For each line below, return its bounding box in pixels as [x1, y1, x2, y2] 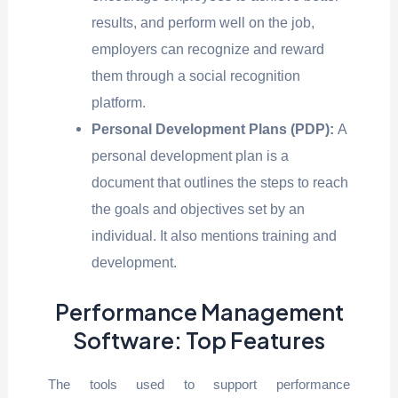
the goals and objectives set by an [92, 201, 306, 218]
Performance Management [54, 298, 344, 326]
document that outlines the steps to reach [92, 174, 349, 191]
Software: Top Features [73, 326, 325, 354]
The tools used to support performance [47, 377, 351, 392]
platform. [92, 94, 147, 111]
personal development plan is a [92, 147, 290, 164]
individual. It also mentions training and [92, 227, 338, 244]
